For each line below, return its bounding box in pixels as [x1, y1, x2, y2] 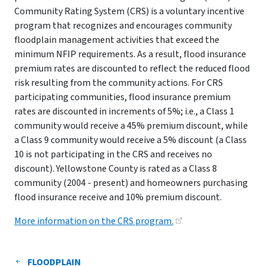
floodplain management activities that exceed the [14, 33, 219, 46]
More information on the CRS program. [14, 215, 173, 228]
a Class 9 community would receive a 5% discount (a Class [14, 133, 247, 147]
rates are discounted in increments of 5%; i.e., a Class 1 [14, 105, 234, 118]
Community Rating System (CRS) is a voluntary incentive [14, 5, 244, 18]
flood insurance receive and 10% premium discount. [14, 191, 222, 204]
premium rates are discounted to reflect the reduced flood [14, 62, 250, 75]
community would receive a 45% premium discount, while [14, 119, 248, 132]
